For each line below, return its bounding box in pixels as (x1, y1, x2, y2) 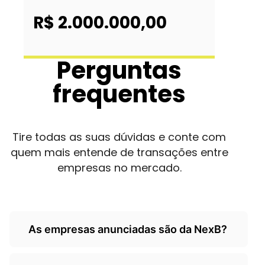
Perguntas (57, 53, 182, 87)
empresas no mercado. (57, 160, 182, 175)
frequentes (53, 77, 186, 111)
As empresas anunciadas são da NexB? (28, 222, 227, 235)
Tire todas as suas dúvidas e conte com (12, 129, 227, 144)
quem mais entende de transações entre (10, 144, 228, 160)
